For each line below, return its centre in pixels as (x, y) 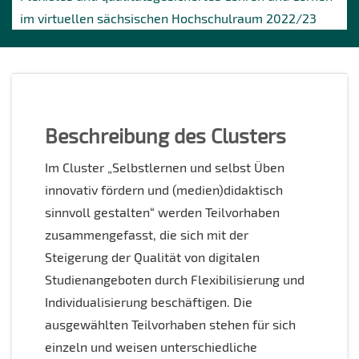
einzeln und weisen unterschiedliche (151, 347)
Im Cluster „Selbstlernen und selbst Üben (165, 167)
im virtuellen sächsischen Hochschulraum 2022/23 (168, 18)
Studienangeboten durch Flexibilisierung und (175, 280)
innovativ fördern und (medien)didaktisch (164, 190)
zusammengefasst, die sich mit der (147, 235)
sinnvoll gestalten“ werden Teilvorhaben (162, 212)
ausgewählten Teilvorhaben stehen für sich (170, 325)
